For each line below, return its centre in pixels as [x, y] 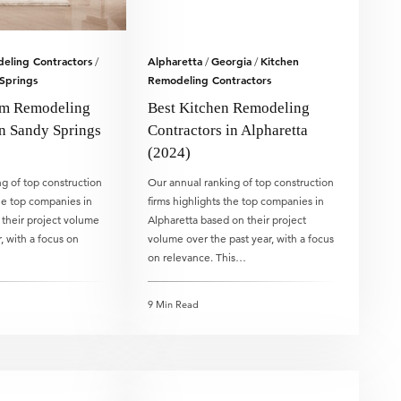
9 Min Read [174, 304]
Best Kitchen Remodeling [229, 108]
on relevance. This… [197, 257]
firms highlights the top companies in [236, 201]
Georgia [232, 61]
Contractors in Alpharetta [228, 130]
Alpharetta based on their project [227, 220]
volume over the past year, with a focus [241, 239]
